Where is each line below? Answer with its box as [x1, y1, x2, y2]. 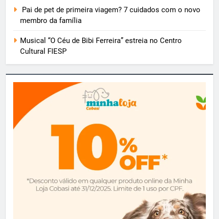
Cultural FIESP [20, 46, 66, 56]
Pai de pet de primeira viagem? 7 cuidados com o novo [20, 5, 200, 14]
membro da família [20, 16, 82, 25]
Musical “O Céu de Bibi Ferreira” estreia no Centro [20, 36, 182, 45]
